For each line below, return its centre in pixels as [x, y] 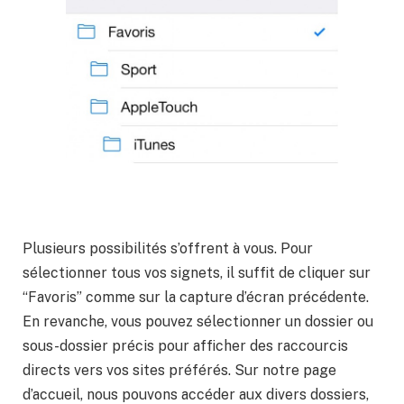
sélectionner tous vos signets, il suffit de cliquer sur [197, 273]
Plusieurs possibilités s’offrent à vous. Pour [168, 249]
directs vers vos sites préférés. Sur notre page [179, 371]
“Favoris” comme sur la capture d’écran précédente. [196, 298]
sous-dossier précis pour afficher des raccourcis [185, 346]
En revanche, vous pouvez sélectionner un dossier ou [198, 322]
